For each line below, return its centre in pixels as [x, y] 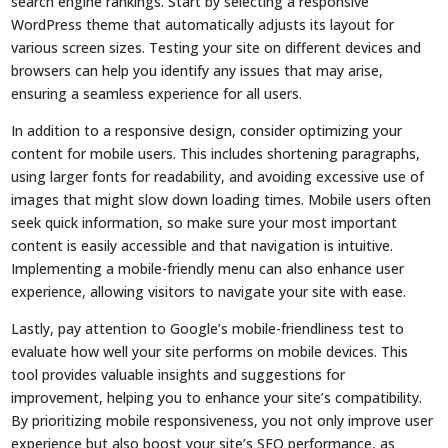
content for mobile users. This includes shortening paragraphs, [216, 153]
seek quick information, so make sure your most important [204, 222]
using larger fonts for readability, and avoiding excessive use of [218, 176]
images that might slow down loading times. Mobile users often [221, 199]
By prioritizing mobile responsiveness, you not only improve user [222, 420]
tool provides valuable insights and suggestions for [178, 374]
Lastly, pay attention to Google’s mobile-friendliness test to [208, 328]
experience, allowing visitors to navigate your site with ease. [209, 291]
